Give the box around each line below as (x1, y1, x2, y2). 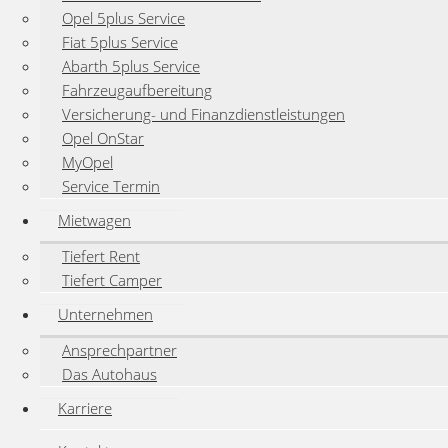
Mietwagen (58, 210, 131, 230)
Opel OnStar (62, 128, 144, 148)
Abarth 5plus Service (62, 56, 200, 76)
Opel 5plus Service (62, 8, 185, 28)
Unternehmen (58, 304, 153, 324)
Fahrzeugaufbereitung (62, 80, 212, 100)
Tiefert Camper (62, 270, 162, 290)
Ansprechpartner (62, 340, 177, 360)
